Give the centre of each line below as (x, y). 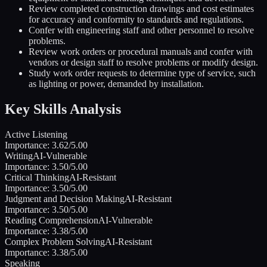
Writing (19, 156)
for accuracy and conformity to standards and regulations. (136, 20)
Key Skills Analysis (63, 109)
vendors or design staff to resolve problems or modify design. (143, 63)
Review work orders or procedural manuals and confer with (141, 52)
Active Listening (36, 135)
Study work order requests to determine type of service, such (142, 73)
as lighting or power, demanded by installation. (116, 84)
